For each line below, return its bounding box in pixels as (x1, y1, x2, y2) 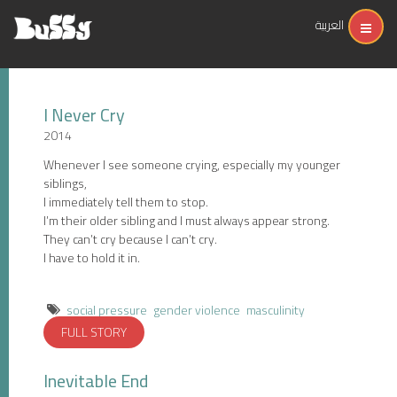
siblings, (43, 172, 87, 195)
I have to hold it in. (43, 246, 140, 269)
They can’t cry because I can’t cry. (43, 228, 217, 251)
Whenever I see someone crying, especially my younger (43, 153, 340, 176)
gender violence (153, 299, 240, 322)
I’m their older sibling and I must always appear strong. (43, 209, 330, 232)
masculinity (246, 299, 305, 322)
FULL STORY (61, 321, 127, 344)
